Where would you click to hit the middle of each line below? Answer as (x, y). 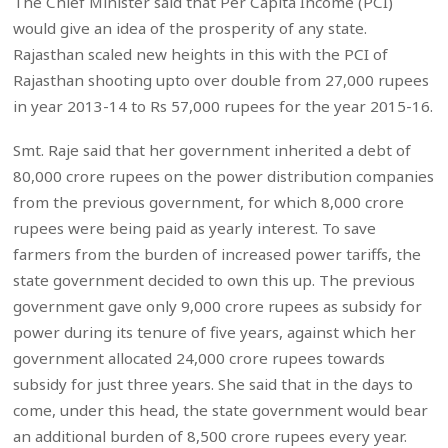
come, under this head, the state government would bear (221, 410)
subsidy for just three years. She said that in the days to (213, 384)
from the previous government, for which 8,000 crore (209, 202)
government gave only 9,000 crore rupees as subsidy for (218, 306)
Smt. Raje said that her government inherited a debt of (212, 150)
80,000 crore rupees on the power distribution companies (224, 176)
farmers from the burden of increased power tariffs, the (217, 254)
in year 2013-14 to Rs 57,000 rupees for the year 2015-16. (223, 106)
